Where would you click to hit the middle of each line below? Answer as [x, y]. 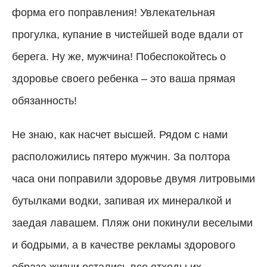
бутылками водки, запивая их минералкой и [122, 201]
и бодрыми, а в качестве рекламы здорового [124, 245]
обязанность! [44, 100]
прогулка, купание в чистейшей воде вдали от [128, 34]
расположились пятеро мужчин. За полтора [121, 156]
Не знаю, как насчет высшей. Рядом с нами [120, 134]
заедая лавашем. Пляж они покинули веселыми [132, 223]
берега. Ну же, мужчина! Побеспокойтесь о [119, 56]
